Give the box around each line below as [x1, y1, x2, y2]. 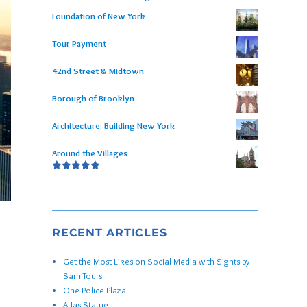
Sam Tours [63, 270, 103, 282]
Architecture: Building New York [52, 120, 175, 132]
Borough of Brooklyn [52, 93, 134, 104]
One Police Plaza [63, 284, 127, 296]
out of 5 [52, 182, 86, 192]
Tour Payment [52, 38, 106, 49]
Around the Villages [52, 147, 127, 159]
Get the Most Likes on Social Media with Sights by [63, 256, 250, 267]
